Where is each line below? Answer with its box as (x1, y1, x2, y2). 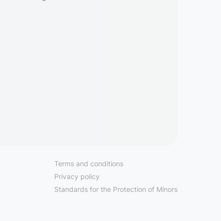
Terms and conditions (54, 159, 123, 168)
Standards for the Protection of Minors (54, 185, 178, 193)
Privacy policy (54, 172, 100, 181)
